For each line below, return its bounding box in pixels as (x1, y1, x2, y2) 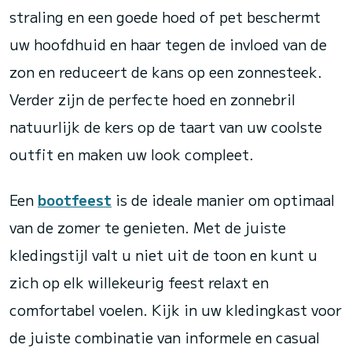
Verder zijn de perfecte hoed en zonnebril (9, 89, 295, 109)
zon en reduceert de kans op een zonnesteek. (9, 61, 322, 82)
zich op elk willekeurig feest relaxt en (9, 272, 269, 292)
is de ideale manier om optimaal (112, 189, 335, 210)
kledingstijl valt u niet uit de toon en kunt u (9, 244, 317, 265)
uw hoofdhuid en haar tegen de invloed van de (9, 34, 327, 54)
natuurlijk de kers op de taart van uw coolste (9, 116, 322, 137)
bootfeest (38, 189, 112, 210)
